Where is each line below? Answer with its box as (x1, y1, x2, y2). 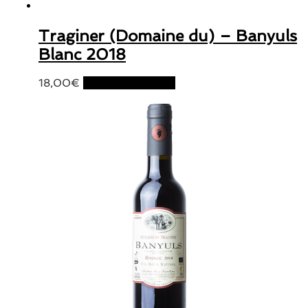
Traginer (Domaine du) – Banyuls (38, 25, 297, 45)
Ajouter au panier (83, 76, 175, 89)
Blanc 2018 (38, 44, 126, 63)
